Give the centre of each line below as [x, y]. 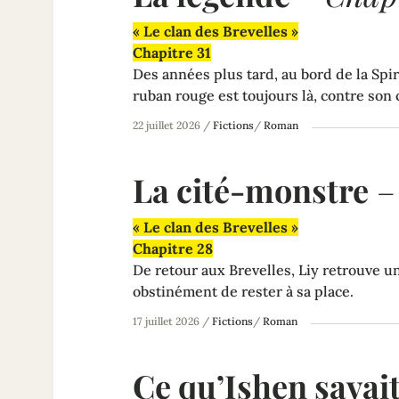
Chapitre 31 [172, 52]
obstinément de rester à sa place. [243, 291]
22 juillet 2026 [167, 125]
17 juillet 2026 [166, 321]
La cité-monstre [251, 189]
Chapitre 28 [173, 248]
